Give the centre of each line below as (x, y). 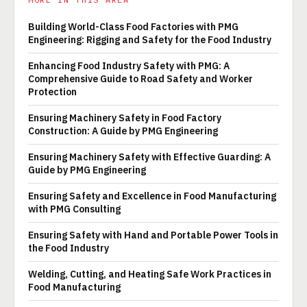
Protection (52, 92)
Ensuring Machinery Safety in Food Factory (125, 118)
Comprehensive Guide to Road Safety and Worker (140, 79)
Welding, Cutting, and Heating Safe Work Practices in (150, 274)
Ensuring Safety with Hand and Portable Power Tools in (153, 235)
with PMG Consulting (74, 209)
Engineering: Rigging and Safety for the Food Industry (150, 40)
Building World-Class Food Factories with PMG (133, 27)
